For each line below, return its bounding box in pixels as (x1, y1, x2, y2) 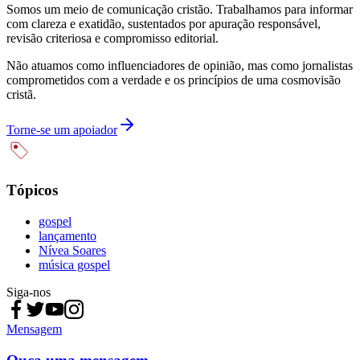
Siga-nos (6, 284, 51, 299)
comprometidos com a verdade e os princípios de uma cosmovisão (6, 72, 341, 87)
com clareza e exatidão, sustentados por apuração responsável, (6, 16, 321, 31)
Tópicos (6, 182, 58, 199)
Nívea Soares (39, 243, 106, 257)
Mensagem (6, 321, 62, 336)
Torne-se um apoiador (6, 122, 117, 137)
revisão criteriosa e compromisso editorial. (6, 31, 219, 45)
